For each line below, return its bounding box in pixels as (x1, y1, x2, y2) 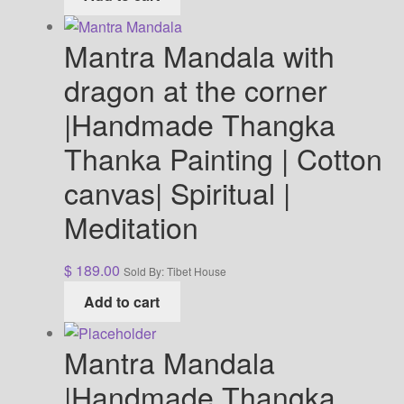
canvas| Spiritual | (63, 170, 290, 213)
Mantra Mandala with (63, 33, 335, 76)
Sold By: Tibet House (123, 262, 226, 279)
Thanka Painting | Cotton (63, 136, 382, 179)
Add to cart (84, 290, 161, 312)
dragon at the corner (63, 68, 327, 110)
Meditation (63, 205, 198, 247)
